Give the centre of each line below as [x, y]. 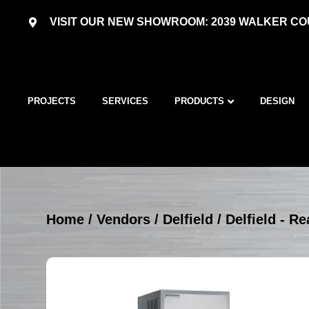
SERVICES [126, 101]
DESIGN [278, 101]
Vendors [124, 219]
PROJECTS [52, 101]
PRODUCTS [200, 101]
